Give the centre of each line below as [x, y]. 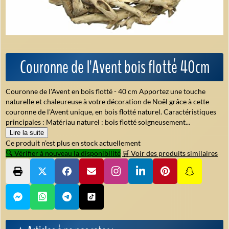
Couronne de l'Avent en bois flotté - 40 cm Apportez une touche [106, 91]
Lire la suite [27, 132]
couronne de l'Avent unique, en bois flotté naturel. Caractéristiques [111, 111]
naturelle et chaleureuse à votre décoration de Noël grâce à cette [107, 101]
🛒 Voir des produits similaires [170, 153]
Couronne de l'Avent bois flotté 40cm [114, 67]
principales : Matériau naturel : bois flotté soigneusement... [98, 122]
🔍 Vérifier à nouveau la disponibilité [63, 153]
